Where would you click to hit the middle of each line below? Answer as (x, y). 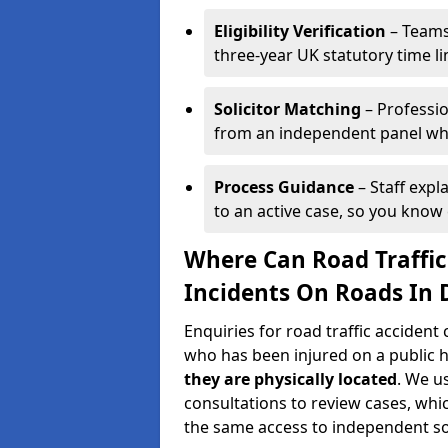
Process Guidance (284, 187)
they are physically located (290, 379)
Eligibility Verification (300, 31)
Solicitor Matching (287, 109)
